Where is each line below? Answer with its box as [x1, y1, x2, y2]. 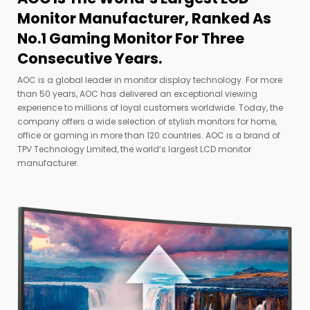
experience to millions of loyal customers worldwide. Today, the [17, 102, 283, 114]
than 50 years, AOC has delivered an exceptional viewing [17, 88, 257, 100]
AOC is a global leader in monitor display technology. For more [17, 74, 282, 86]
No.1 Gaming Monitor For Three [17, 28, 244, 49]
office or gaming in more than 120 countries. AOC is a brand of [17, 129, 280, 142]
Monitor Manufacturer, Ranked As [17, 8, 271, 29]
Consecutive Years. [17, 48, 162, 69]
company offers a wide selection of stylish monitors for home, [17, 116, 277, 128]
